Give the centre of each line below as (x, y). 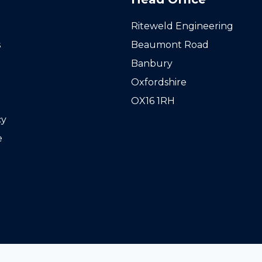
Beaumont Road (170, 45)
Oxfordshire (159, 82)
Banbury (152, 63)
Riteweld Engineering (182, 26)
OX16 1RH (153, 101)
